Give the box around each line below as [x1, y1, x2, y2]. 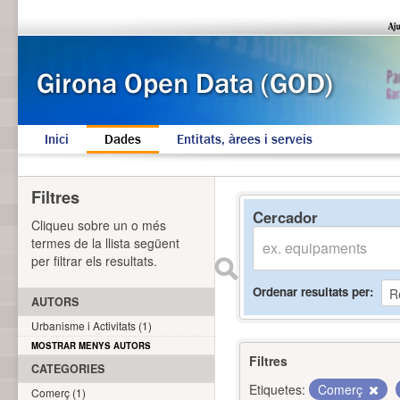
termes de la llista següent [31, 234, 179, 252]
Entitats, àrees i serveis [177, 130, 312, 148]
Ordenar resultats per [253, 282, 370, 300]
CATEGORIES [31, 361, 104, 377]
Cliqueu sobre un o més [31, 216, 166, 234]
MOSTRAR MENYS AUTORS [31, 339, 151, 352]
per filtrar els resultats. [31, 252, 157, 270]
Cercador [253, 206, 318, 228]
